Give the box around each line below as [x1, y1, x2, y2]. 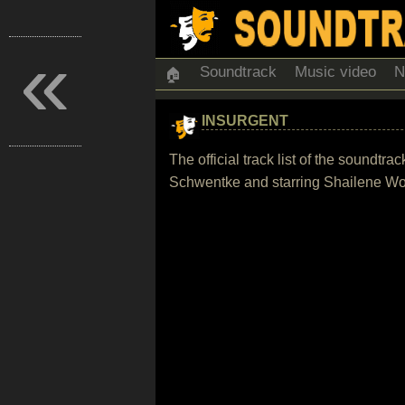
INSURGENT [202, 113, 288, 128]
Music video [295, 63, 376, 80]
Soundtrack [200, 63, 277, 80]
